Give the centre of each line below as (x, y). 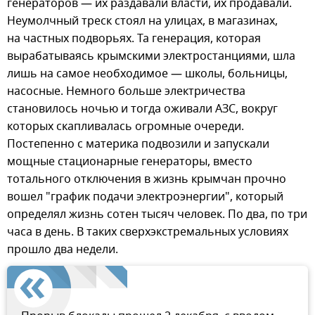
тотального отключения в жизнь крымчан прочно (147, 180)
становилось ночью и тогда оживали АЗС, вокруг (142, 109)
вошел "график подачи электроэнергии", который (145, 197)
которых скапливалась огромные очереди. (126, 127)
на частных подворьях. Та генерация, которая (134, 39)
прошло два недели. (63, 250)
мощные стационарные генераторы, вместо (130, 162)
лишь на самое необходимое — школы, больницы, (147, 74)
